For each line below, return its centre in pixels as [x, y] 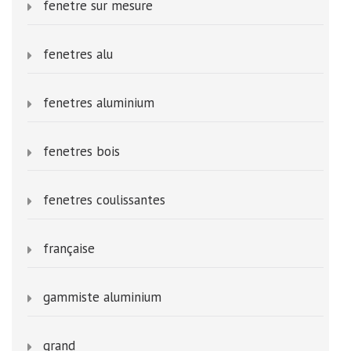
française [69, 249]
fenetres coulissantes [104, 200]
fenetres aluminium [99, 103]
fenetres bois [81, 152]
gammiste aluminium [102, 297]
